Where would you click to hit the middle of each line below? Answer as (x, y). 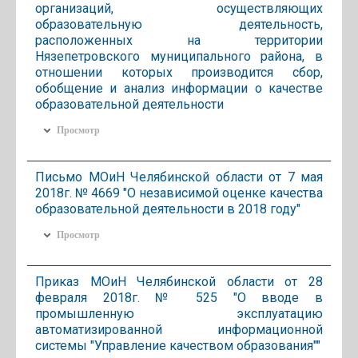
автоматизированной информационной (179, 329)
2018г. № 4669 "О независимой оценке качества (179, 193)
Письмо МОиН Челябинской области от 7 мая (179, 177)
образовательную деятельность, (179, 24)
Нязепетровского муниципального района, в (179, 56)
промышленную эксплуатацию (179, 313)
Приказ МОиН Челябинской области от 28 (179, 281)
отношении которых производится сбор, (179, 72)
